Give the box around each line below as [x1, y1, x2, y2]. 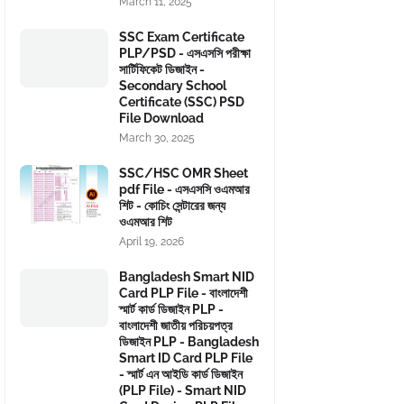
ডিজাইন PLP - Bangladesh [119, 335, 259, 349]
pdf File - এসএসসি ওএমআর [119, 182, 250, 197]
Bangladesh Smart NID [119, 270, 254, 284]
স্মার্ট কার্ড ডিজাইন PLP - [119, 302, 224, 317]
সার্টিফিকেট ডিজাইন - [119, 62, 205, 77]
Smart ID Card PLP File [119, 351, 252, 365]
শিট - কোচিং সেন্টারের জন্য [119, 198, 225, 213]
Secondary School [119, 78, 226, 93]
